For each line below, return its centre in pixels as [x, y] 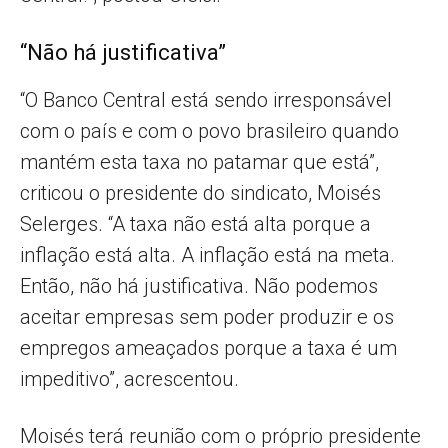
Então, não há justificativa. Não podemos [199, 286]
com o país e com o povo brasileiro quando [209, 131]
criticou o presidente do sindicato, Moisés [200, 193]
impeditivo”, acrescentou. [129, 379]
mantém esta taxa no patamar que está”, [199, 162]
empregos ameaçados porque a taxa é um [208, 348]
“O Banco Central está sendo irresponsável [206, 100]
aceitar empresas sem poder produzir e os [207, 317]
